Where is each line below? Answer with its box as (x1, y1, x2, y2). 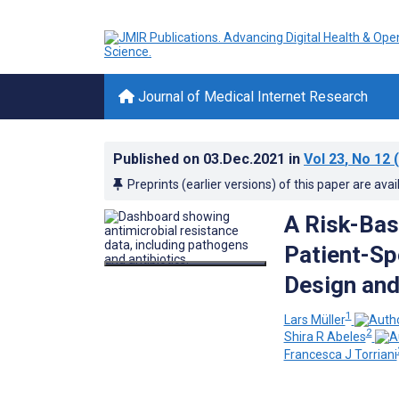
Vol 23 (304, 151, 345, 167)
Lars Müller (283, 312, 346, 327)
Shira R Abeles (283, 330, 366, 345)
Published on (113, 151, 203, 167)
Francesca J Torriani (283, 346, 397, 362)
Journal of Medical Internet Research (134, 88, 368, 105)
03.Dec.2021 (203, 151, 289, 167)
